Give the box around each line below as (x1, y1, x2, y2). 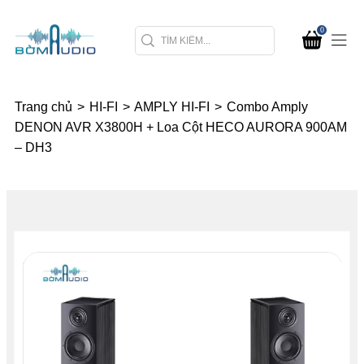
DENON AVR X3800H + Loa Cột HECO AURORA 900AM (15, 120, 347, 135)
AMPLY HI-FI (134, 100, 213, 115)
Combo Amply (227, 100, 308, 115)
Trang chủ (15, 100, 76, 115)
